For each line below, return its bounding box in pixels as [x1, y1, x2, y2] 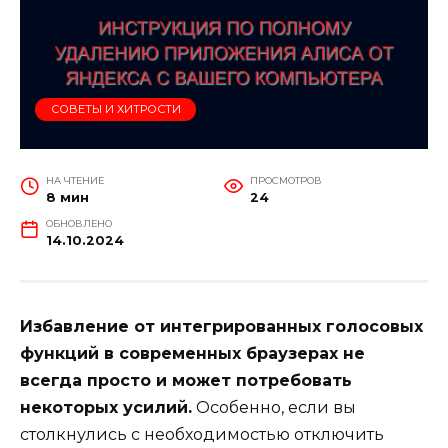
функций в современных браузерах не [20, 343, 365, 363]
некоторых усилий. [20, 397, 192, 417]
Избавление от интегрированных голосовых [20, 316, 423, 336]
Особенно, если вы [192, 397, 356, 417]
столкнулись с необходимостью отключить [20, 424, 384, 444]
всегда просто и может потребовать [20, 370, 352, 390]
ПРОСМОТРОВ [249, 174, 322, 186]
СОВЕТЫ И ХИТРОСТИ [50, 102, 181, 117]
